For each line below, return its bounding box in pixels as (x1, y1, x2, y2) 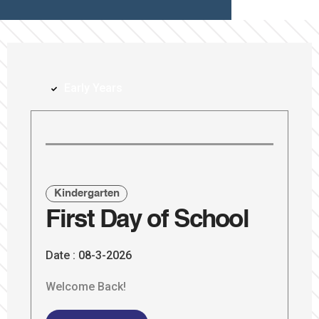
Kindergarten (53, 187, 120, 199)
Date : (46, 249, 76, 263)
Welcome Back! (46, 280, 127, 294)
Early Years (64, 81, 123, 95)
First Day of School (46, 208, 249, 234)
